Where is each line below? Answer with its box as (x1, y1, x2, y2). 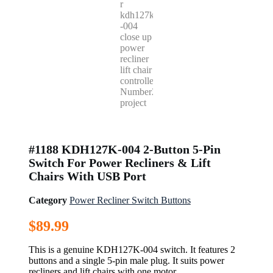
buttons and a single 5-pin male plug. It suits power (28, 255, 224, 266)
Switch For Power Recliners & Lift (28, 156, 211, 169)
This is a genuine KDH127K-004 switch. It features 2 (28, 244, 235, 255)
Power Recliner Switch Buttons (69, 195, 191, 205)
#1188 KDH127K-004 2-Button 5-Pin (28, 143, 221, 156)
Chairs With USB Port (28, 169, 146, 183)
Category (28, 195, 67, 205)
